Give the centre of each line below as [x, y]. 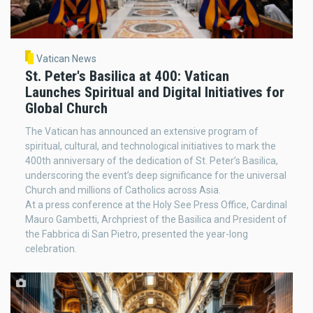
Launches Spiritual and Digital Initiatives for [155, 92]
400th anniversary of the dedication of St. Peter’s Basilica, [152, 160]
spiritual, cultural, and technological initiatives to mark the [151, 146]
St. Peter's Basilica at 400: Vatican [127, 76]
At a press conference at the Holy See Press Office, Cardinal [156, 204]
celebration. [51, 248]
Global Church [66, 108]
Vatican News [66, 58]
